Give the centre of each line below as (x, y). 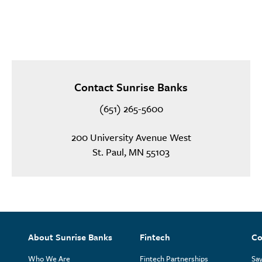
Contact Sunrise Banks (131, 87)
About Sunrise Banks (70, 237)
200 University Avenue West (131, 137)
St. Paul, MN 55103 (131, 152)
